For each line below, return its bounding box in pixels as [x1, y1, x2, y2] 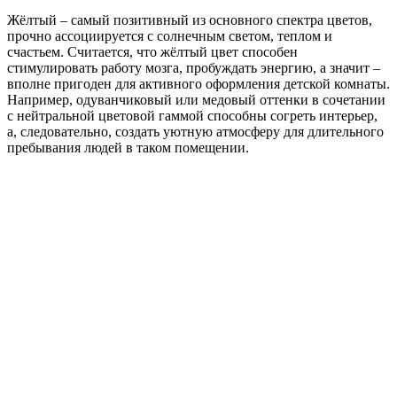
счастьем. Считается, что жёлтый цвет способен [7, 44, 298, 59]
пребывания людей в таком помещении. [7, 140, 249, 155]
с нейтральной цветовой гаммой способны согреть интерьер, [7, 108, 378, 123]
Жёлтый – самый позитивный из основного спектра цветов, [7, 12, 372, 27]
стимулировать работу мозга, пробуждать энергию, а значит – [7, 60, 380, 75]
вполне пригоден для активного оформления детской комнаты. [7, 76, 390, 91]
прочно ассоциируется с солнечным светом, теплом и [7, 28, 332, 43]
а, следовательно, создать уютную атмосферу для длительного [7, 124, 384, 139]
